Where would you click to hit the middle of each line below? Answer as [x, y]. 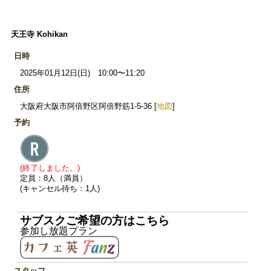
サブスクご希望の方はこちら [95, 221]
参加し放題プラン [59, 231]
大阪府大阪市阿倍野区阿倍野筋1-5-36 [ [88, 106]
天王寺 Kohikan [39, 34]
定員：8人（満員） [54, 178]
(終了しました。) [50, 168]
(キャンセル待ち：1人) [60, 189]
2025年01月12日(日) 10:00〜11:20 [82, 73]
